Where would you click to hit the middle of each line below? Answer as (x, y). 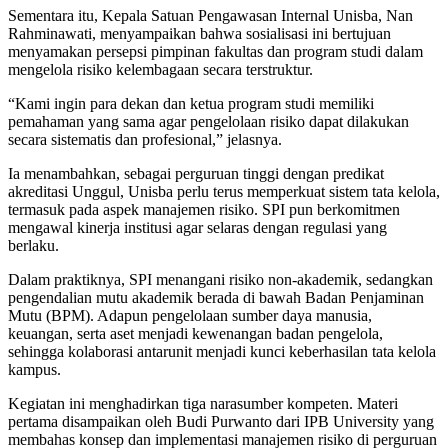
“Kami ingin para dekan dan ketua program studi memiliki (191, 103)
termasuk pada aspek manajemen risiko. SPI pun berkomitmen (204, 209)
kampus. (34, 369)
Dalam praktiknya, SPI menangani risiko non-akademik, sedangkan (220, 279)
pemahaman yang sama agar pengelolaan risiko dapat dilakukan (208, 121)
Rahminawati (50, 33)
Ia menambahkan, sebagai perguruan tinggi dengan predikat (196, 173)
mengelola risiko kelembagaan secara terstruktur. (160, 69)
